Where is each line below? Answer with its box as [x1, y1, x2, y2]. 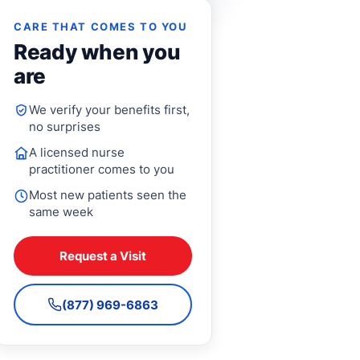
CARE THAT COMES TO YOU [14, 19, 187, 33]
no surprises [29, 118, 101, 134]
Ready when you [14, 39, 181, 64]
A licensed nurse [29, 144, 125, 160]
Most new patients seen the [29, 186, 187, 202]
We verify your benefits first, [29, 101, 190, 117]
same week [29, 203, 94, 219]
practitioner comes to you [29, 161, 175, 177]
